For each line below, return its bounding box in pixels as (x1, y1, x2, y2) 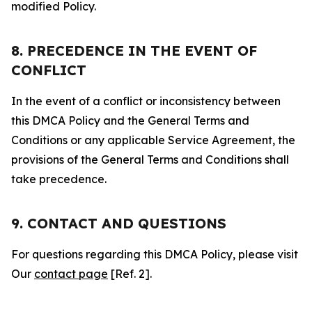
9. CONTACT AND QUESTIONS (11, 214, 226, 232)
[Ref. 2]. (108, 267, 152, 281)
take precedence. (11, 172, 107, 186)
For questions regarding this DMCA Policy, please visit (11, 247, 298, 261)
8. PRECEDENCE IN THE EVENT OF (11, 42, 257, 59)
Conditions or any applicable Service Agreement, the (11, 133, 295, 147)
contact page (34, 267, 108, 281)
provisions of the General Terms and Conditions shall (11, 153, 289, 166)
